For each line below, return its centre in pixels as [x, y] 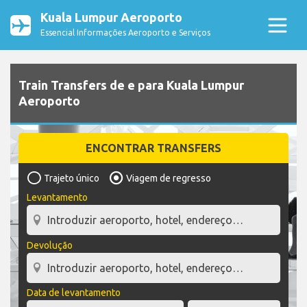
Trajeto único [72, 179]
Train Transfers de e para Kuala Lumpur [131, 85]
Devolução [50, 245]
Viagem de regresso [169, 179]
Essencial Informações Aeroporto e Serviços [125, 33]
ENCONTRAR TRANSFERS [153, 148]
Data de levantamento [74, 293]
